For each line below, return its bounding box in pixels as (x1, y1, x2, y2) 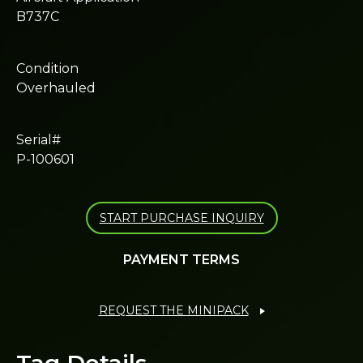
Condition (16, 61, 79, 77)
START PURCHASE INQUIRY (99, 211, 264, 226)
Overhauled (16, 80, 96, 96)
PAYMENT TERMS (123, 252, 240, 268)
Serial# (16, 132, 61, 148)
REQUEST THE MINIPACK (98, 303, 249, 318)
